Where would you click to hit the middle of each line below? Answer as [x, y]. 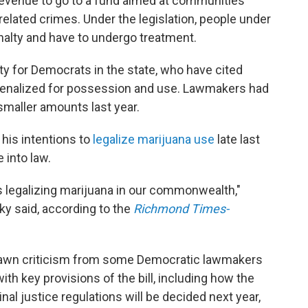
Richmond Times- [181, 209]
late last [237, 139]
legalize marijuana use [154, 139]
